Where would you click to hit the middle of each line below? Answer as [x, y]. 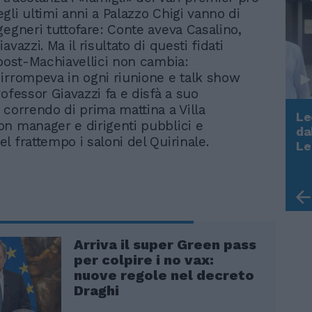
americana [112, 171]
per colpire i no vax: [144, 259]
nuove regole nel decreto [164, 275]
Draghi [96, 290]
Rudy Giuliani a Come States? [169, 142]
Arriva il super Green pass [165, 244]
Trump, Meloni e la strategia [167, 157]
